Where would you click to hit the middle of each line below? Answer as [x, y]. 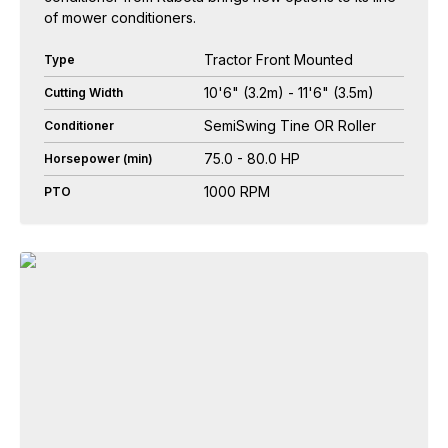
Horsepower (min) [98, 158]
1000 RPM [237, 191]
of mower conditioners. [120, 17]
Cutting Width [83, 92]
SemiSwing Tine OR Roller [290, 125]
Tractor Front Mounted [278, 59]
